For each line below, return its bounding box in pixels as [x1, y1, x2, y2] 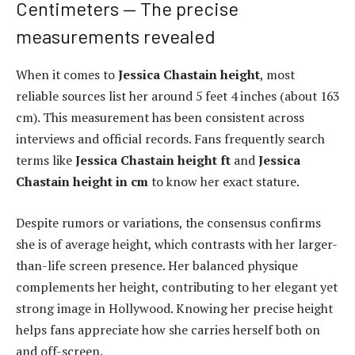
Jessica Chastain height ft [75, 151, 231, 170]
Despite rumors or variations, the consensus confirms [16, 213, 321, 231]
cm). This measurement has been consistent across [16, 109, 304, 127]
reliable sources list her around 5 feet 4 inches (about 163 [16, 87, 339, 105]
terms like [16, 151, 75, 170]
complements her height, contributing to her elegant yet [16, 277, 338, 296]
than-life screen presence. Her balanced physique [16, 256, 298, 274]
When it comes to [16, 66, 118, 84]
